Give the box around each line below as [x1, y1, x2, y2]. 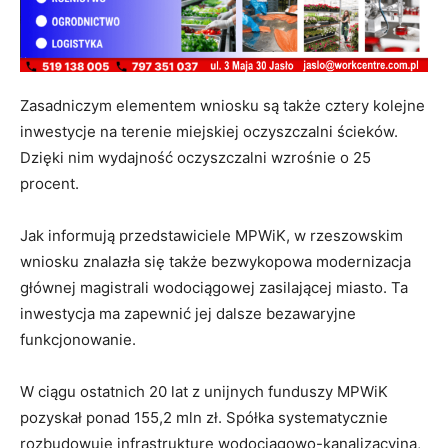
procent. [20, 173, 83, 193]
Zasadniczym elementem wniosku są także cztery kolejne [20, 95, 425, 115]
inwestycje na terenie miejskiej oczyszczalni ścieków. [20, 121, 398, 141]
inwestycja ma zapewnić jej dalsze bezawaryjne [20, 303, 356, 323]
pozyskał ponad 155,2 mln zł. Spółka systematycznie [20, 407, 388, 427]
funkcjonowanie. [20, 329, 136, 349]
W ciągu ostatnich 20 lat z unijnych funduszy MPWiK [20, 381, 388, 401]
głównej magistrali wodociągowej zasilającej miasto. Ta [20, 277, 408, 297]
